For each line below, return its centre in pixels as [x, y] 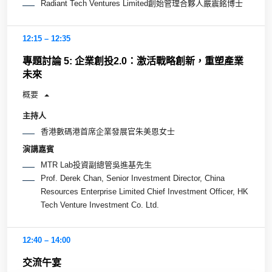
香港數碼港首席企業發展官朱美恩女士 [108, 132]
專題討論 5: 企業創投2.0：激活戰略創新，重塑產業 [133, 61]
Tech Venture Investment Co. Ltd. [100, 205]
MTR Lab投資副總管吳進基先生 [96, 165]
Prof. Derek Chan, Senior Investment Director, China [133, 178]
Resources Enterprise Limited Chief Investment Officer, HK [144, 191]
